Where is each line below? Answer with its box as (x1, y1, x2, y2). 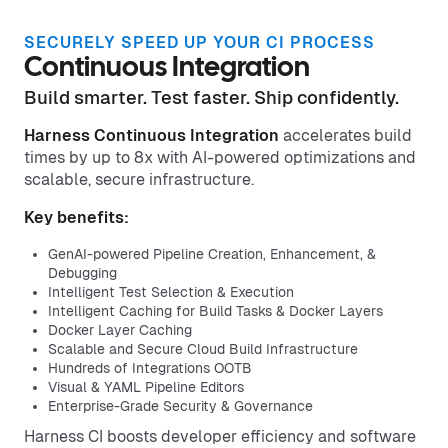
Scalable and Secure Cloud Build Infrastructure (48, 341, 358, 357)
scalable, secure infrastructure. (24, 170, 254, 189)
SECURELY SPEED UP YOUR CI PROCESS (24, 33, 375, 52)
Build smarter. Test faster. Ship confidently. (24, 87, 399, 108)
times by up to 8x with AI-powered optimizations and (24, 148, 416, 167)
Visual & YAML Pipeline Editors (48, 379, 244, 395)
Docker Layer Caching (48, 322, 192, 338)
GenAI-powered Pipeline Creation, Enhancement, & (48, 246, 376, 262)
